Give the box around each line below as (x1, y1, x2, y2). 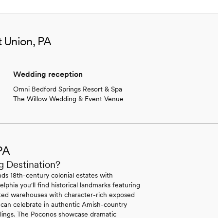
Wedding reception (13, 69, 83, 79)
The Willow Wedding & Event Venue (13, 94, 124, 103)
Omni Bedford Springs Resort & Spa (13, 85, 122, 93)
